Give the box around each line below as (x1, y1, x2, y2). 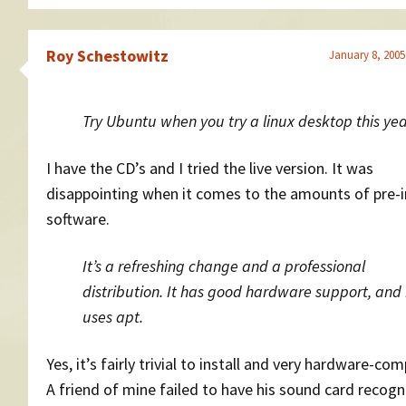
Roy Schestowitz (46, 45, 169, 67)
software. (46, 208, 110, 230)
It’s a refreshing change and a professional (82, 256, 365, 277)
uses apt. (82, 306, 143, 328)
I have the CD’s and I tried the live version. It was (46, 158, 373, 179)
